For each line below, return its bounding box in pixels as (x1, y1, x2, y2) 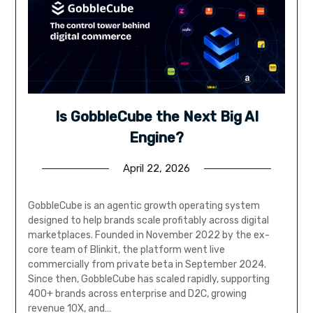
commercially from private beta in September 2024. (27, 259, 266, 271)
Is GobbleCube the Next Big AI (54, 108, 259, 126)
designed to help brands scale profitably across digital (27, 214, 269, 227)
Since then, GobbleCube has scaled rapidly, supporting (27, 273, 270, 286)
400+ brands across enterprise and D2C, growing (27, 288, 247, 300)
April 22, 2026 (123, 162, 190, 175)
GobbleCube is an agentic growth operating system (27, 200, 260, 212)
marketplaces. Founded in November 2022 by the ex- (27, 229, 270, 242)
